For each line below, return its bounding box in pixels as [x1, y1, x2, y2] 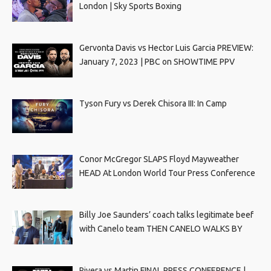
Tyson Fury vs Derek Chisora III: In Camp [79, 98, 227, 108]
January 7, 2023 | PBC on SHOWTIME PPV [79, 56, 235, 67]
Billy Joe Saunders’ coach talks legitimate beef [79, 209, 253, 220]
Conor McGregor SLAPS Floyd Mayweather [79, 154, 239, 164]
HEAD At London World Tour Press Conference [79, 168, 255, 178]
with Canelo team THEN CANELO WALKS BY [79, 223, 243, 233]
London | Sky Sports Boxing [79, 1, 181, 11]
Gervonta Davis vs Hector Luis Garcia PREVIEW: [79, 42, 253, 53]
